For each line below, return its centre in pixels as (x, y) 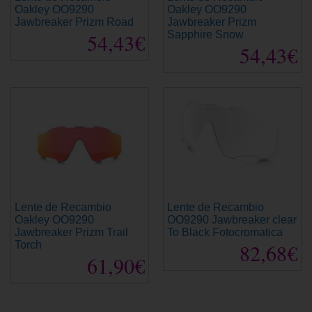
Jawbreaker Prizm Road (74, 22)
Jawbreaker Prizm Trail (71, 233)
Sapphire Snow (205, 34)
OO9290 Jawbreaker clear (232, 220)
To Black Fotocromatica (225, 233)
